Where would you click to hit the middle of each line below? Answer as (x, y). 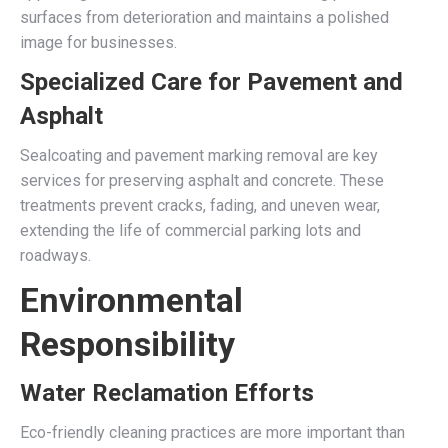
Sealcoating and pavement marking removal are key (199, 155)
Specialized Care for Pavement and (211, 81)
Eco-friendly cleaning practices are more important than (212, 432)
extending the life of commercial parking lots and (190, 230)
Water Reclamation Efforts (167, 392)
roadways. (55, 255)
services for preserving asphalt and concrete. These (202, 180)
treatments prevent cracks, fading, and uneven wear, (200, 205)
